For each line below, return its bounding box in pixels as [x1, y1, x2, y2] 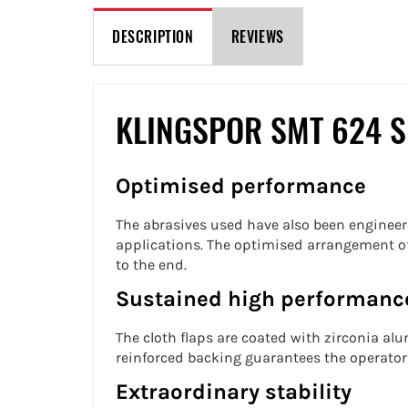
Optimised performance [116, 173, 366, 199]
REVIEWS [230, 25, 284, 47]
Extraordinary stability [116, 379, 352, 405]
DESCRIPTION [112, 25, 194, 47]
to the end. [116, 256, 187, 274]
